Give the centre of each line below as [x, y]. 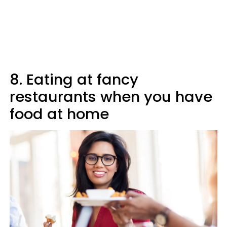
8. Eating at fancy [74, 80]
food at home [59, 114]
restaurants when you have [111, 97]
